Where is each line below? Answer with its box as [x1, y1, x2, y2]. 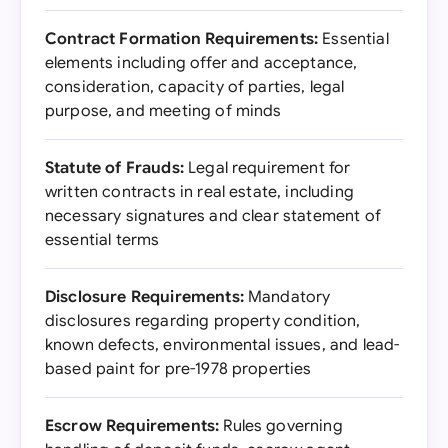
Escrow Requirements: [45, 416, 220, 436]
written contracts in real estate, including [45, 182, 354, 202]
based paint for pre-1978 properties [45, 359, 312, 379]
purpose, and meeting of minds [45, 101, 282, 121]
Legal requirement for [183, 158, 351, 178]
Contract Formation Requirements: [45, 29, 319, 49]
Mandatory [243, 287, 331, 307]
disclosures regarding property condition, [45, 311, 361, 331]
